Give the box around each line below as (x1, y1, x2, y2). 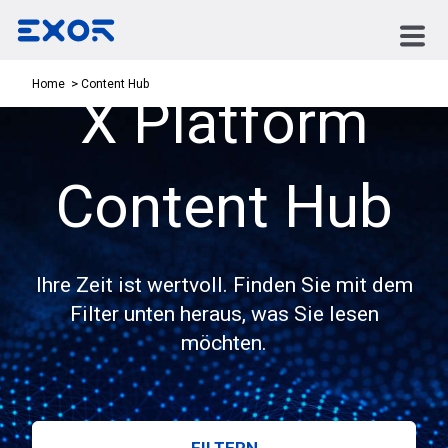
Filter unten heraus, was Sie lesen (69, 302, 379, 327)
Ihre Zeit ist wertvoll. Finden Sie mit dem (35, 273, 413, 298)
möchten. (181, 331, 267, 356)
